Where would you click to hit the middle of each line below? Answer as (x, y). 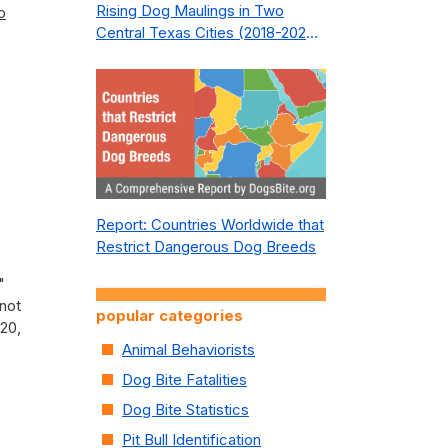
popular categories (169, 315)
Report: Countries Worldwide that (210, 224)
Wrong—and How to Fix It (184, 76)
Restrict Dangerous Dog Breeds (206, 246)
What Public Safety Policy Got (199, 54)
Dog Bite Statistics (185, 409)
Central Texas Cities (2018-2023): (210, 32)
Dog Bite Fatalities (184, 379)
